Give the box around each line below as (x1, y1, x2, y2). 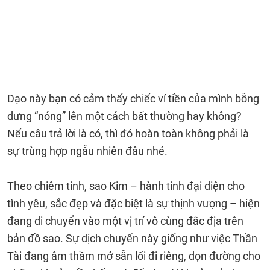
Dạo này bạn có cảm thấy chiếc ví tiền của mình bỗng (7, 92, 259, 105)
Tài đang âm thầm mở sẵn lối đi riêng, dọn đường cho (7, 250, 260, 262)
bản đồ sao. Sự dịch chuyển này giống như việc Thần (7, 232, 257, 245)
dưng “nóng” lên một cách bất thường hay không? (7, 110, 242, 122)
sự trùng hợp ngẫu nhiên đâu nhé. (7, 145, 168, 157)
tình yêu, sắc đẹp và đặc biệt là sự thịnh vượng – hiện (7, 197, 260, 210)
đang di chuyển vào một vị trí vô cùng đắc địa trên (7, 215, 243, 227)
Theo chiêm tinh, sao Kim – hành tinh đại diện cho (7, 180, 245, 192)
